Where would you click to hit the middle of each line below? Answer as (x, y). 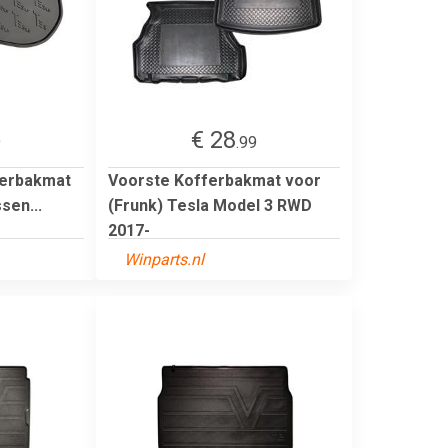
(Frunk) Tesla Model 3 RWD (210, 205)
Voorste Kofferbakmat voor (214, 180)
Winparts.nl (164, 259)
